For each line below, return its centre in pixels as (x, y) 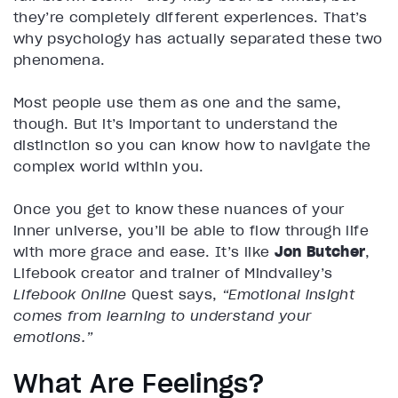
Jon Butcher (320, 251)
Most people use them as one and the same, (178, 102)
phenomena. (62, 59)
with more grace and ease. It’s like (144, 251)
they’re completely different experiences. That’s (191, 16)
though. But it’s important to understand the (176, 123)
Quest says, (174, 294)
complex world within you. (111, 166)
